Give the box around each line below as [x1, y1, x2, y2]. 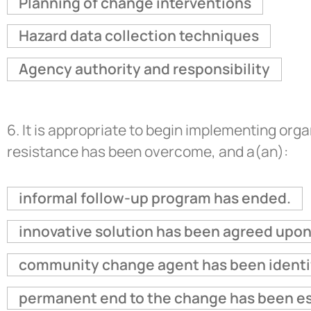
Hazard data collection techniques [18, 26, 259, 46]
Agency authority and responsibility [18, 59, 270, 79]
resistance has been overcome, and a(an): [7, 141, 288, 161]
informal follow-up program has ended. [18, 188, 291, 208]
